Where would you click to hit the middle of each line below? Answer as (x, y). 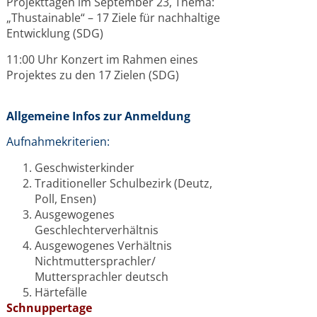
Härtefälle (61, 292)
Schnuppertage (50, 307)
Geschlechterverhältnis (97, 230)
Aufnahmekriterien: (58, 142)
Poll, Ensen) (66, 198)
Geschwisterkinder (85, 167)
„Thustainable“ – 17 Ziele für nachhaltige (114, 18)
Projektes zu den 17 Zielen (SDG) (93, 75)
